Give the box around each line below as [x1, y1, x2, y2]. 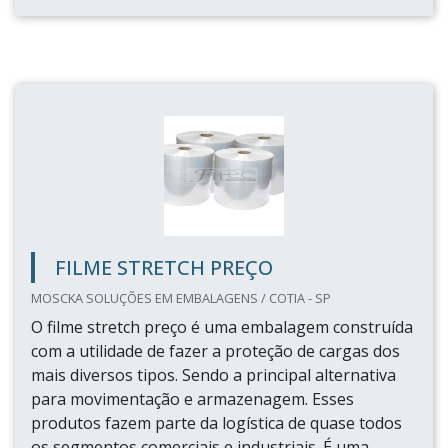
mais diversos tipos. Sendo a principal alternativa [31, 364, 396, 386]
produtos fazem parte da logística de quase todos [31, 412, 402, 434]
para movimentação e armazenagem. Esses [31, 388, 354, 410]
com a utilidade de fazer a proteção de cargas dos [31, 340, 400, 362]
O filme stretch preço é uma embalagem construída [31, 316, 413, 338]
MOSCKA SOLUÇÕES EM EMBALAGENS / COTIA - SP [31, 289, 331, 307]
